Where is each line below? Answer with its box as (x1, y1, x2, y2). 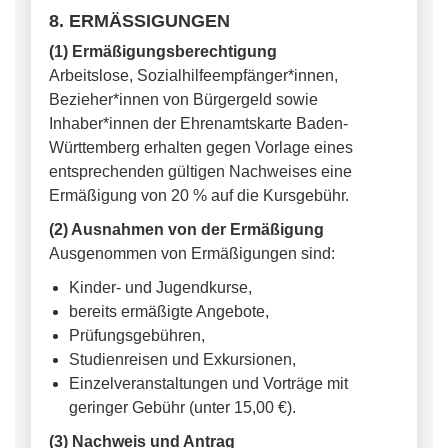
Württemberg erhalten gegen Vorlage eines (49, 139, 353, 156)
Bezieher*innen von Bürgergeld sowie (49, 91, 318, 108)
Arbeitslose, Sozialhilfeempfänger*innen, (49, 67, 338, 84)
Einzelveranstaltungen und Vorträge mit (69, 375, 348, 392)
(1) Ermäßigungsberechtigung (49, 43, 277, 60)
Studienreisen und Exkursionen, (69, 351, 296, 368)
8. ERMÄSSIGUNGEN (49, 10, 217, 31)
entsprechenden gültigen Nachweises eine (49, 163, 352, 180)
